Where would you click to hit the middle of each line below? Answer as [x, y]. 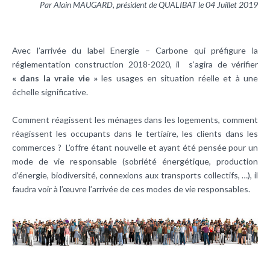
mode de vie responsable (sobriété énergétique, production [135, 162]
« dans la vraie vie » [55, 78]
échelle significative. [50, 92]
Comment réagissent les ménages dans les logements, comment [135, 120]
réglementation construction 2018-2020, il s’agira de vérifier [135, 64]
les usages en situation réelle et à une [178, 78]
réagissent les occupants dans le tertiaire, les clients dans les [135, 134]
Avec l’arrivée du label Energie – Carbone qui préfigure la [135, 51]
